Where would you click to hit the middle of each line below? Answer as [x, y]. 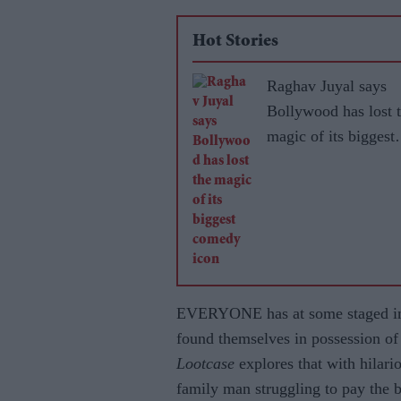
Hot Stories [235, 42]
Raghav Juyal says [327, 86]
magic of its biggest [331, 136]
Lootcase [205, 363]
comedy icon [308, 161]
